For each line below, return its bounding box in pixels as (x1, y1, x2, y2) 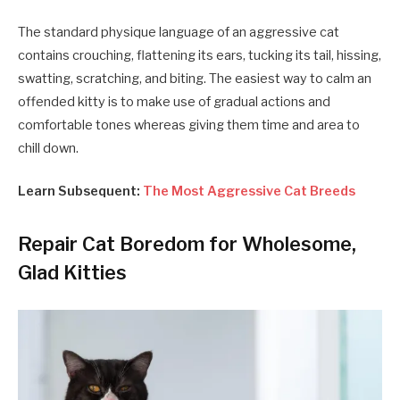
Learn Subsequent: (18, 183, 143, 200)
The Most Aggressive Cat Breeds (143, 183, 355, 200)
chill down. (18, 140, 79, 157)
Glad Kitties (18, 260, 127, 284)
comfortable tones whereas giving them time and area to (18, 117, 360, 134)
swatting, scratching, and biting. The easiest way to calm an (18, 71, 371, 87)
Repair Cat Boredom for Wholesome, (18, 231, 356, 255)
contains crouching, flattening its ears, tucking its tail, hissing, (18, 47, 381, 64)
